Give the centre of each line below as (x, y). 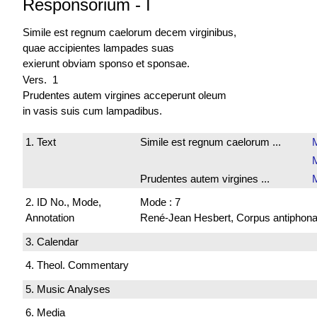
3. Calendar (52, 241)
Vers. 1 (40, 79)
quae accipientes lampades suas (98, 48)
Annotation (50, 218)
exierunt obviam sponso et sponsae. (106, 64)
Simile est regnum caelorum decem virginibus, (129, 33)
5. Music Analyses (68, 289)
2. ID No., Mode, (63, 202)
